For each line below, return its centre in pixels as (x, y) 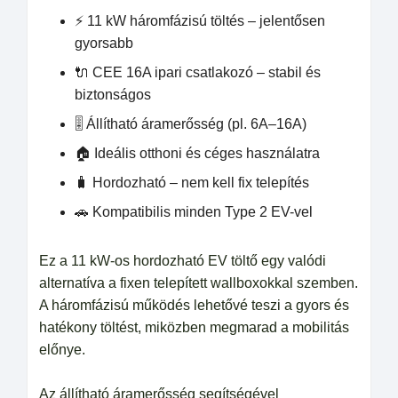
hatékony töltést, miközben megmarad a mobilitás (194, 327)
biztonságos (113, 95)
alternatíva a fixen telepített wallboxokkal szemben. (199, 283)
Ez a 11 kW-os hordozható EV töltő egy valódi (183, 261)
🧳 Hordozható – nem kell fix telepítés (192, 183)
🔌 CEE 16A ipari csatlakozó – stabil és (198, 72)
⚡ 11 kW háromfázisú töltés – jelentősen (200, 21)
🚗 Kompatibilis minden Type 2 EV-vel (194, 212)
